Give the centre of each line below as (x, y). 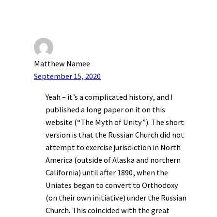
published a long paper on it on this (105, 109)
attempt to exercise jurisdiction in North (113, 147)
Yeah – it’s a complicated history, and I (109, 97)
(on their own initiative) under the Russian (116, 197)
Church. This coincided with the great (108, 210)
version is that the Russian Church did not (115, 134)
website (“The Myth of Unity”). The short (115, 122)
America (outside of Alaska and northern (113, 160)
